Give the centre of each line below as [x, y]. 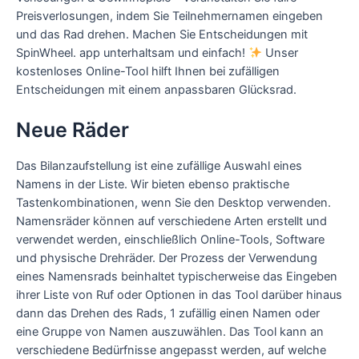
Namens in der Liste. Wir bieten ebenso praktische [153, 184]
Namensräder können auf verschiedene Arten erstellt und [171, 221]
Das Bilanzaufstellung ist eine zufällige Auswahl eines [159, 165]
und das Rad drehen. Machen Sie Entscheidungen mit [162, 34]
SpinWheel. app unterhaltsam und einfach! [132, 52]
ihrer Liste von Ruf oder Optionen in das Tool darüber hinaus [179, 294]
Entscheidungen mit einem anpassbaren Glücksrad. [156, 89]
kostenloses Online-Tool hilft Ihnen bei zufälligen [148, 71]
